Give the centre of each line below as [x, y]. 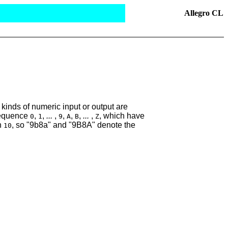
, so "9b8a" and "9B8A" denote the [74, 125]
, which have [122, 116]
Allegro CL [204, 13]
